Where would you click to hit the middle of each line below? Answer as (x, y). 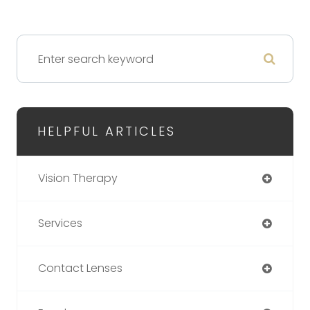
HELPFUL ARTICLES (107, 131)
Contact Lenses (80, 268)
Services (60, 224)
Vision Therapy (78, 179)
